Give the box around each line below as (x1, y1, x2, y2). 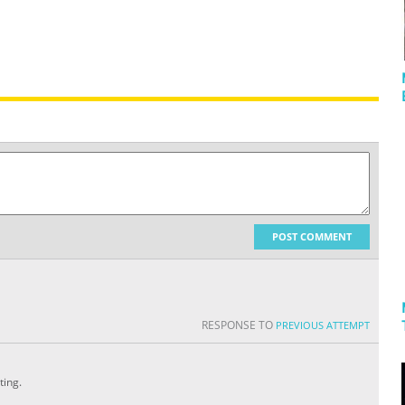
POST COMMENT (272, 230, 352, 244)
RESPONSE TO (202, 317, 276, 334)
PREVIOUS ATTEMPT (276, 318, 370, 333)
